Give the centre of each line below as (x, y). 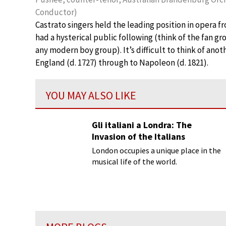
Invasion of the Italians (138, 136)
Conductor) (56, 12)
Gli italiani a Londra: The (142, 125)
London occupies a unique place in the (156, 150)
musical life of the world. (134, 161)
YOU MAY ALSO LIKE (91, 95)
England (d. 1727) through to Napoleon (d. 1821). (122, 63)
